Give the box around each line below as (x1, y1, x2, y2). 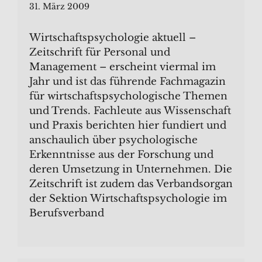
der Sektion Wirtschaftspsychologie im (29, 192, 227, 205)
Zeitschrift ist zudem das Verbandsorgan (29, 177, 233, 190)
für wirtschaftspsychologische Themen (29, 89, 227, 102)
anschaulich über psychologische (29, 133, 198, 146)
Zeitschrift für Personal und (29, 46, 170, 58)
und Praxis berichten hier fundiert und (29, 119, 226, 132)
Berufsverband (29, 206, 104, 219)
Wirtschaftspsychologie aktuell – (29, 31, 196, 44)
